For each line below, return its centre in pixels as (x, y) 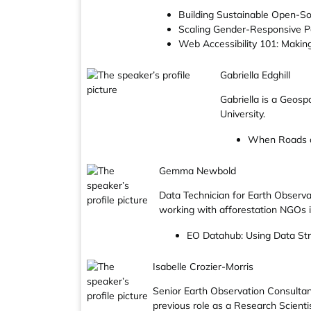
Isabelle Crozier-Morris (203, 267)
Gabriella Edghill (255, 75)
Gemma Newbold (198, 171)
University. (243, 114)
